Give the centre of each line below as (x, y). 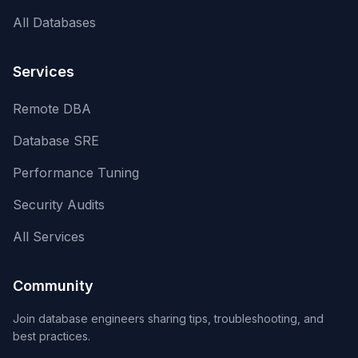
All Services (49, 237)
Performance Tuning (76, 173)
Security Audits (59, 205)
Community (53, 286)
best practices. (52, 336)
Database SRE (56, 141)
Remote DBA (52, 109)
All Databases (54, 23)
